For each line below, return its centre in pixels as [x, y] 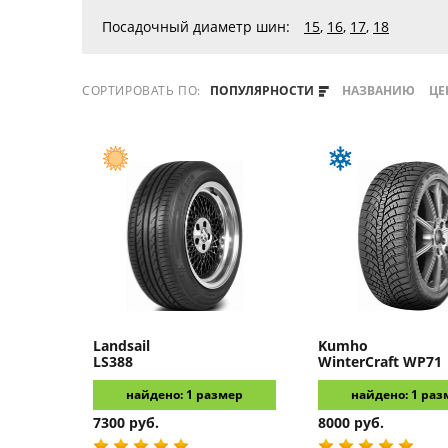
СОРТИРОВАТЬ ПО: [143, 90]
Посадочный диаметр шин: [196, 26]
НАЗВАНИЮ [379, 90]
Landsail [121, 345]
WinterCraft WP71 [380, 361]
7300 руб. [126, 422]
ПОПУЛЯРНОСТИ [263, 90]
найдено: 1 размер [184, 394]
